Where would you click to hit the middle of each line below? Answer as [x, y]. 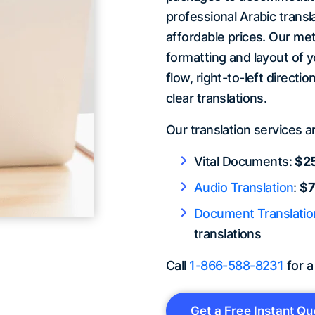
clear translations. [217, 98]
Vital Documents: [245, 162]
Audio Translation [244, 188]
